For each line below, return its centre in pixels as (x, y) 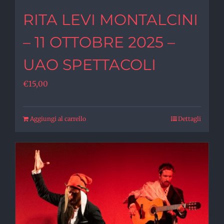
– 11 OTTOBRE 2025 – (99, 42)
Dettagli (189, 119)
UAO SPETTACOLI (89, 65)
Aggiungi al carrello (58, 119)
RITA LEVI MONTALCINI (110, 20)
